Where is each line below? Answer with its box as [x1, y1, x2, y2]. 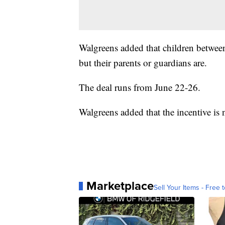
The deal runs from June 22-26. [79, 81, 200, 94]
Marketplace [86, 177, 154, 195]
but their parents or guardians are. [79, 56, 207, 69]
